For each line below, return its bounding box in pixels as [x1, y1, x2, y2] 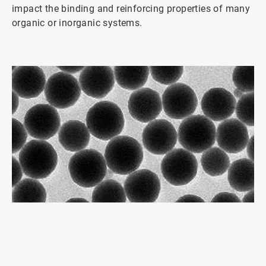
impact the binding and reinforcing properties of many [12, 3, 251, 14]
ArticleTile [2, 211, 37, 221]
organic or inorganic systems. [12, 17, 142, 28]
